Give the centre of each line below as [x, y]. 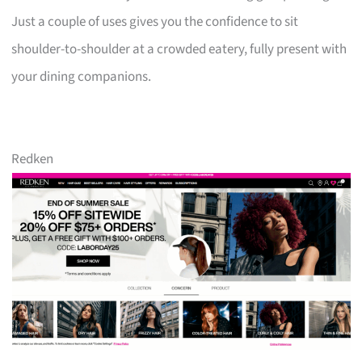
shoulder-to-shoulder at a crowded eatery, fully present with [179, 49]
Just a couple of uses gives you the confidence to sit [155, 21]
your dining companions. [82, 76]
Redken [33, 159]
